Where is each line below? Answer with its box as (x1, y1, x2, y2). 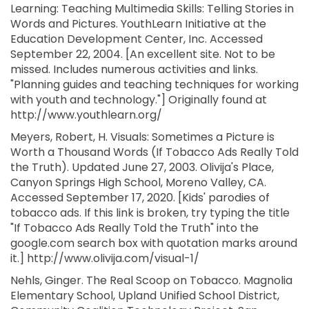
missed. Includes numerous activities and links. (10, 61, 258, 77)
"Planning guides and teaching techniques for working (10, 77, 299, 92)
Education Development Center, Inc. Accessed (10, 31, 263, 47)
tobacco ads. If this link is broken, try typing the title (10, 205, 290, 221)
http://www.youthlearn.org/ (10, 107, 162, 123)
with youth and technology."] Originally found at (10, 92, 267, 108)
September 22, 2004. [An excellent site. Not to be (10, 46, 275, 62)
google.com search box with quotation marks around (10, 235, 297, 251)
